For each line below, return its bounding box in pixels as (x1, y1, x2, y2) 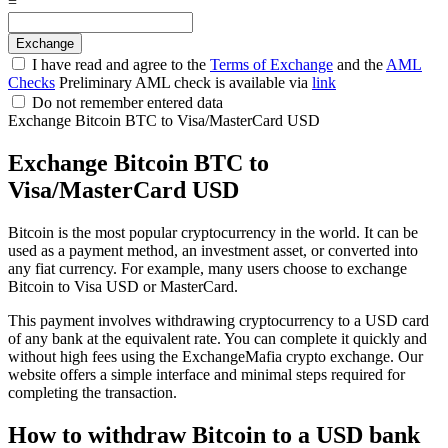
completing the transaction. (8, 383, 177, 401)
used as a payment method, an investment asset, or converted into (8, 241, 418, 259)
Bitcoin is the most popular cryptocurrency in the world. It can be (8, 223, 418, 241)
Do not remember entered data (28, 93, 223, 111)
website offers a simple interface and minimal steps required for (8, 365, 405, 383)
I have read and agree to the (28, 55, 210, 73)
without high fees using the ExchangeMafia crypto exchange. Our (8, 347, 423, 365)
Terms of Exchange (210, 55, 333, 73)
